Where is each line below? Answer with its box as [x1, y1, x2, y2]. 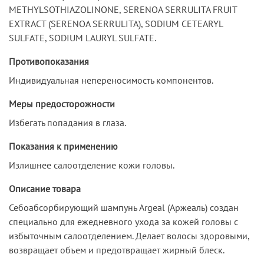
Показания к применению [9, 140, 118, 152]
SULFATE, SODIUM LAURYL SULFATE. [9, 31, 156, 44]
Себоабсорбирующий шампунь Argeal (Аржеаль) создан [9, 201, 239, 213]
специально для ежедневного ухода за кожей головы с [9, 215, 238, 227]
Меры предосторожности [9, 97, 115, 110]
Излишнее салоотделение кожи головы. [9, 159, 174, 171]
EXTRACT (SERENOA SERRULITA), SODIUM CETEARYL [9, 17, 223, 29]
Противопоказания [9, 55, 89, 67]
